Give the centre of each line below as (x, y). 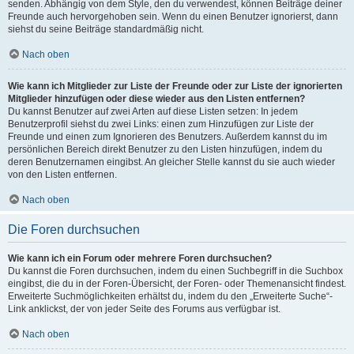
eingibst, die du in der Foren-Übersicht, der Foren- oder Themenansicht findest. (177, 284)
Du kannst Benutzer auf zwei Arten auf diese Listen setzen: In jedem (153, 111)
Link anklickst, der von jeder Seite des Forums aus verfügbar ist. (144, 309)
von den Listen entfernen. (62, 175)
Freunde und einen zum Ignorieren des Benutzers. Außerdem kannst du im (168, 137)
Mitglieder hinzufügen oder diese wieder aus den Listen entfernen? (156, 99)
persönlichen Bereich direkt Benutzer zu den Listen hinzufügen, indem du (165, 149)
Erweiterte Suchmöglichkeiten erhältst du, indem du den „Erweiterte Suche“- (170, 296)
